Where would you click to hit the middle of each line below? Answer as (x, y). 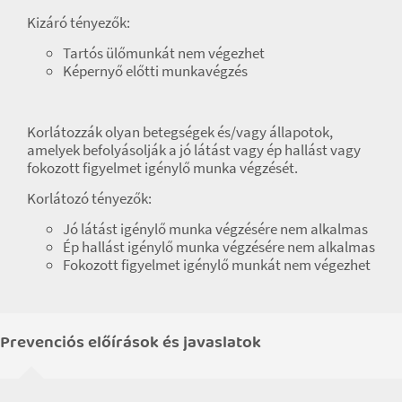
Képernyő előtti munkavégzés (155, 70)
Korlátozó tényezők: (89, 198)
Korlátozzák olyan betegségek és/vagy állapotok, (180, 131)
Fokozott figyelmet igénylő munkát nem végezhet (217, 264)
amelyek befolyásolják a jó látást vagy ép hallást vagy (194, 149)
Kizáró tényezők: (79, 22)
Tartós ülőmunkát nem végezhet (164, 52)
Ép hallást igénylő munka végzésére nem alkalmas (219, 246)
